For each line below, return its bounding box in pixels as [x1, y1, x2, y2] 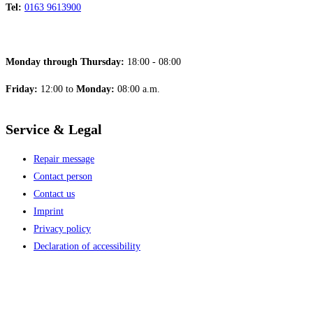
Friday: [6, 84, 38, 94]
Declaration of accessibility [34, 241, 140, 252]
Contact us [34, 189, 75, 200]
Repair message [34, 154, 94, 165]
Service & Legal [6, 121, 102, 137]
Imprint [34, 206, 64, 217]
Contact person [34, 171, 92, 182]
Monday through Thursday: [6, 57, 124, 67]
